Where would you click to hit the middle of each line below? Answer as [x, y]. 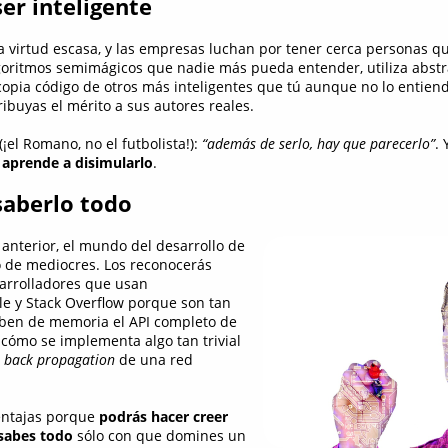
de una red [153, 360]
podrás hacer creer [163, 417]
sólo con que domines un [159, 436]
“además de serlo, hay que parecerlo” [318, 143]
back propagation [59, 360]
